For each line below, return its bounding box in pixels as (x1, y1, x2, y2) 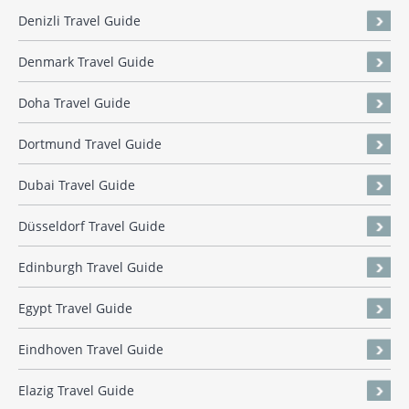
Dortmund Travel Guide (18, 135, 162, 153)
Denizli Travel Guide (18, 12, 141, 30)
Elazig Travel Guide (18, 382, 134, 400)
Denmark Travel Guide (18, 53, 154, 71)
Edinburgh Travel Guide (18, 258, 163, 277)
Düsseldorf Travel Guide (18, 217, 165, 236)
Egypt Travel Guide (18, 299, 132, 318)
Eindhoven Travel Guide (18, 341, 163, 359)
